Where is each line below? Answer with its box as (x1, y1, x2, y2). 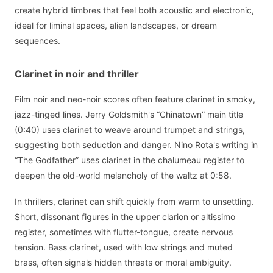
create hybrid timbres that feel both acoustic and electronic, (15, 5, 254, 16)
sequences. (15, 35, 60, 46)
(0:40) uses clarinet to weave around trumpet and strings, (15, 124, 245, 135)
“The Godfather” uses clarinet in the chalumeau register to (15, 155, 244, 166)
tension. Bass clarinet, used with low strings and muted (15, 241, 233, 252)
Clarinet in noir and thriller (15, 68, 139, 80)
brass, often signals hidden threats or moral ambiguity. (15, 257, 232, 268)
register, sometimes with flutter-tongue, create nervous (15, 226, 233, 237)
